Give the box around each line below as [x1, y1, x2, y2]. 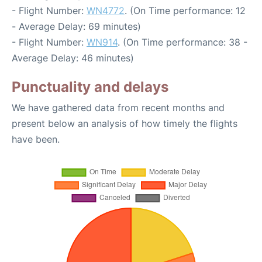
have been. [12, 133, 60, 146]
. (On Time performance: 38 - [118, 36, 247, 49]
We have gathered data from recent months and [12, 102, 225, 114]
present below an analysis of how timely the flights [12, 118, 237, 130]
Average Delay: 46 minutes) [12, 52, 134, 64]
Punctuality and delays [12, 78, 168, 96]
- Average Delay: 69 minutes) [12, 20, 141, 33]
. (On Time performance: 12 [125, 5, 246, 17]
